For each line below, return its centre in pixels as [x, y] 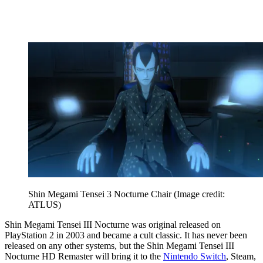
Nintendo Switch [195, 256]
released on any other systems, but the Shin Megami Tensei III [119, 245]
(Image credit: [199, 194]
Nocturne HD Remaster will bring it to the [84, 256]
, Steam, [241, 256]
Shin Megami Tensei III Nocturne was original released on [113, 224]
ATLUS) [45, 204]
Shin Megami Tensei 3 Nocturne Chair [101, 194]
